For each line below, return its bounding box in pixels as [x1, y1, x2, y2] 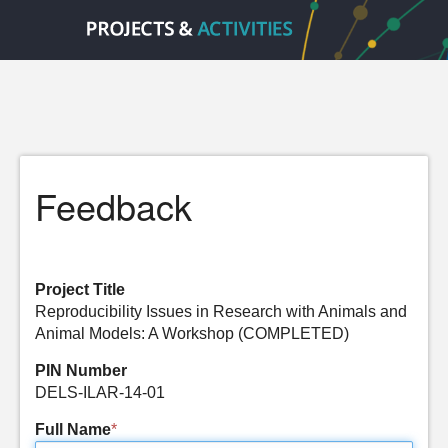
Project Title [35, 281, 125, 298]
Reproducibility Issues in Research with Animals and [35, 303, 407, 320]
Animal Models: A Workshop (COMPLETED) [35, 325, 349, 342]
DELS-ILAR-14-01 [35, 384, 165, 401]
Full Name [35, 421, 111, 438]
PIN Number [35, 362, 127, 379]
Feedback [35, 180, 192, 231]
